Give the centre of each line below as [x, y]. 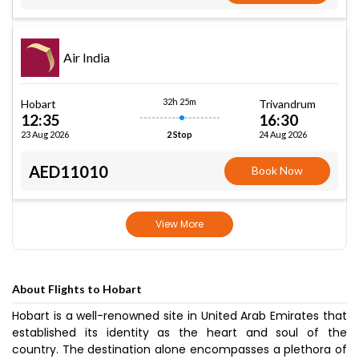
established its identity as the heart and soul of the [179, 333]
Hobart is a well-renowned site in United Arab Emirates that [179, 316]
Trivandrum [287, 103]
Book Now [278, 170]
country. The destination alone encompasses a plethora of [179, 349]
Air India [87, 57]
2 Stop [179, 134]
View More [179, 224]
